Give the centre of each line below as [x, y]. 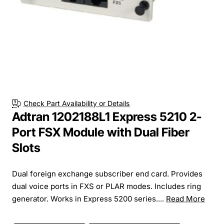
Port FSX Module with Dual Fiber [101, 132]
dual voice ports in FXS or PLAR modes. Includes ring [106, 186]
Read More [185, 198]
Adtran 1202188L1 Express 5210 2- [107, 116]
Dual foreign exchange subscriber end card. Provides [107, 173]
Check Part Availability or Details [76, 103]
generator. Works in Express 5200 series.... [89, 198]
